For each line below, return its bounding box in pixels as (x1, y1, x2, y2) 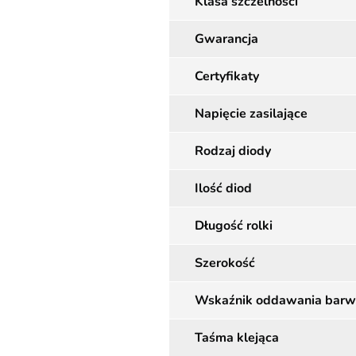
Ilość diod (195, 180, 252, 197)
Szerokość (195, 254, 255, 272)
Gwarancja (195, 30, 258, 48)
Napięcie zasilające (195, 105, 308, 122)
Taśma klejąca (195, 329, 279, 346)
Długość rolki (195, 217, 273, 234)
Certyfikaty (195, 68, 259, 85)
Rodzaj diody (195, 142, 271, 160)
